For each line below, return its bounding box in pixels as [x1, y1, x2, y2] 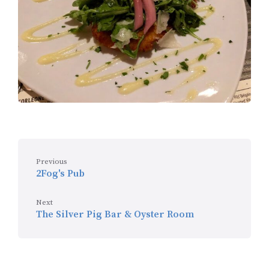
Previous [36, 156, 67, 166]
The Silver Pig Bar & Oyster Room [36, 208, 194, 220]
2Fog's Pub [36, 167, 85, 180]
